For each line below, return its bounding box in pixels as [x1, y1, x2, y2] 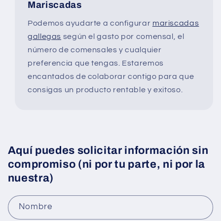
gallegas [28, 33, 62, 41]
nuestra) [7, 172, 54, 184]
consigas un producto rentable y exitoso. [28, 86, 183, 94]
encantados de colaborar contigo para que [28, 73, 194, 81]
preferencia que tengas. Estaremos [28, 59, 164, 68]
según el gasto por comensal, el [61, 33, 184, 41]
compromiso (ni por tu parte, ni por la [7, 158, 205, 170]
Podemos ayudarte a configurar [28, 19, 152, 28]
